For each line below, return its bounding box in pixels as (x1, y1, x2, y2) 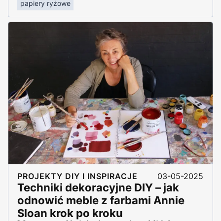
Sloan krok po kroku (17, 206, 123, 220)
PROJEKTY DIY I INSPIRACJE (17, 171, 138, 181)
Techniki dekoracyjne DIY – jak (17, 181, 179, 194)
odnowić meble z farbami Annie (17, 193, 184, 207)
